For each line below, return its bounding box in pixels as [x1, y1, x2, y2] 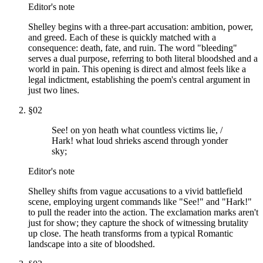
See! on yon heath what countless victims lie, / [52, 124, 222, 135]
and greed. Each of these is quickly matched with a [28, 32, 216, 42]
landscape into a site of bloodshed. [28, 238, 155, 249]
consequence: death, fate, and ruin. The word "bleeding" [28, 42, 237, 53]
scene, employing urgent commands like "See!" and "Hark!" [28, 196, 252, 207]
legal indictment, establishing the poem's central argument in [28, 74, 250, 85]
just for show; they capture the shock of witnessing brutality [28, 217, 248, 228]
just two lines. [28, 85, 79, 95]
